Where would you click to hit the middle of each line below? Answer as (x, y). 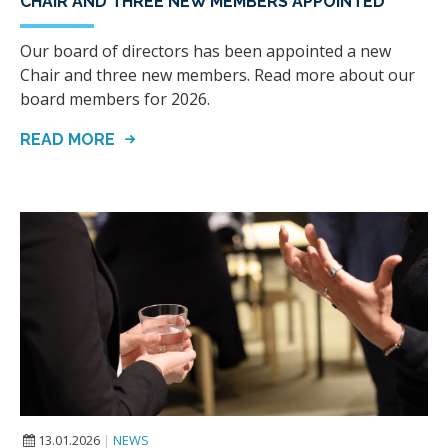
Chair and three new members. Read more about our (217, 74)
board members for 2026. (115, 98)
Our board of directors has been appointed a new (205, 50)
